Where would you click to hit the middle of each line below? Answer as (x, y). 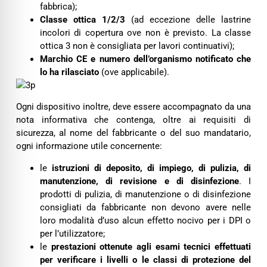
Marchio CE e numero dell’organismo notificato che (145, 59)
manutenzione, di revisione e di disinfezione (139, 181)
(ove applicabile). (134, 72)
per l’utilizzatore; (72, 233)
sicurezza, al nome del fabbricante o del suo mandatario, (133, 133)
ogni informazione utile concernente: (89, 146)
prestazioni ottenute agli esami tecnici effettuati (151, 246)
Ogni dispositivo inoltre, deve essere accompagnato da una (133, 107)
